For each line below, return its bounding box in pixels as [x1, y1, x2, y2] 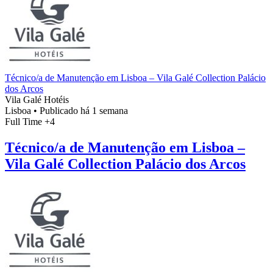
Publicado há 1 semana [40, 105, 128, 116]
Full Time [5, 116, 44, 127]
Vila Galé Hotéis [5, 94, 69, 105]
